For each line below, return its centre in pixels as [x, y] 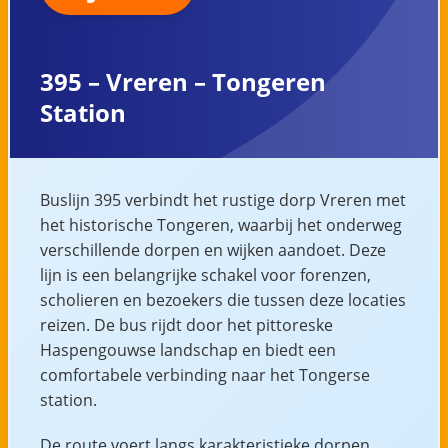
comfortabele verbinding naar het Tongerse [204, 374]
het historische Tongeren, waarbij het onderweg [220, 224]
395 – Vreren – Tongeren [182, 81]
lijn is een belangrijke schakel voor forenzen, [205, 274]
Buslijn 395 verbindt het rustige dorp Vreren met [222, 199]
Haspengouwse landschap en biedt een [187, 349]
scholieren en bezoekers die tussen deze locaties [222, 299]
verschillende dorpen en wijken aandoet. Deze [212, 249]
